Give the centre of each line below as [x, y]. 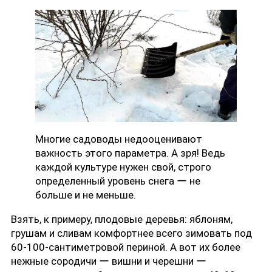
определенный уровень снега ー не [118, 181]
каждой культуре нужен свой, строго [123, 167]
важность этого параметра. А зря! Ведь [130, 153]
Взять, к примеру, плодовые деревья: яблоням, [122, 219]
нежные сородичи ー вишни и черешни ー [109, 261]
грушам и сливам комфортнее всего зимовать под [131, 233]
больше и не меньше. [86, 195]
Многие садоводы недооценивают [119, 139]
